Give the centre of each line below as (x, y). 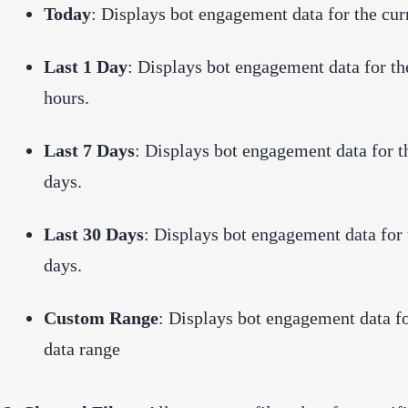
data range (82, 348)
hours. (66, 97)
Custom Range (101, 317)
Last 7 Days (89, 150)
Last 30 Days (94, 234)
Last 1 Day (86, 66)
